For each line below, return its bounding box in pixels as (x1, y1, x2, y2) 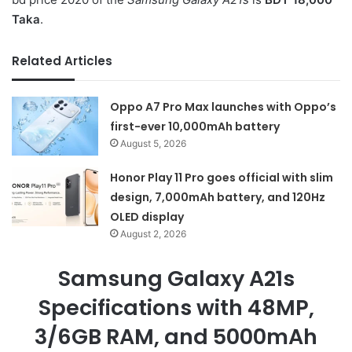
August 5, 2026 (120, 137, 187, 149)
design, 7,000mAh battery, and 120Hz (110, 189, 326, 205)
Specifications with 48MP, (38, 292, 314, 322)
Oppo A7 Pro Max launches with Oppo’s (110, 98, 337, 115)
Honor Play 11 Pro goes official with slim (110, 169, 334, 185)
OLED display (110, 208, 185, 225)
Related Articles (12, 52, 112, 69)
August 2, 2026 (120, 227, 187, 240)
